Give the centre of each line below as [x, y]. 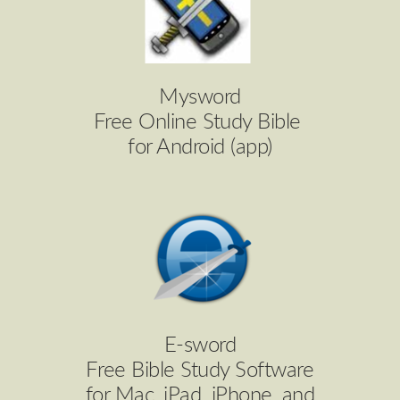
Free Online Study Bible [200, 122]
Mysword [200, 97]
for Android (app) [200, 147]
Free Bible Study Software [200, 371]
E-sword [200, 346]
